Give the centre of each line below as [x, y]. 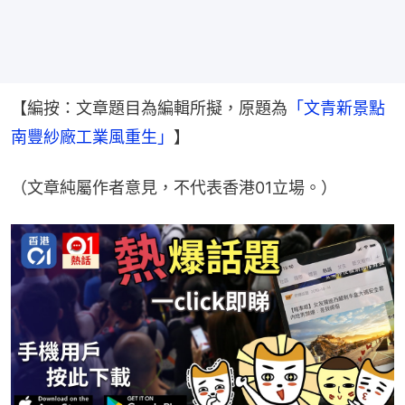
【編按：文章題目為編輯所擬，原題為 [149, 108]
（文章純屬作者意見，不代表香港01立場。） [174, 188]
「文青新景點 [336, 108]
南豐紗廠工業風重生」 [92, 137]
